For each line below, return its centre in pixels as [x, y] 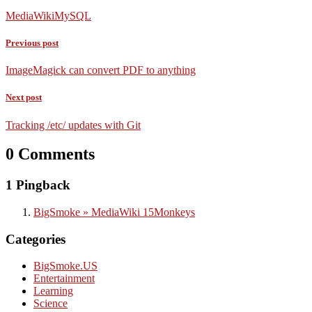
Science [50, 304]
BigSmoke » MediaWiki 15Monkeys [114, 212]
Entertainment [64, 279]
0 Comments [50, 154]
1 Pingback [38, 185]
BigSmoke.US [65, 266]
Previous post [32, 42]
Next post [24, 97]
